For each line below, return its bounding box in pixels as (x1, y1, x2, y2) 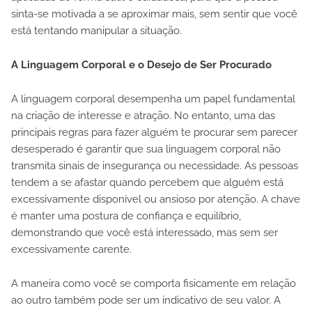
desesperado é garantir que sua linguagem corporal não (11, 142, 281, 155)
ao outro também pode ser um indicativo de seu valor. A (11, 293, 281, 306)
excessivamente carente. (11, 242, 132, 256)
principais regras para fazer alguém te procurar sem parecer (11, 125, 297, 139)
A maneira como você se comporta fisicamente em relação (11, 276, 296, 290)
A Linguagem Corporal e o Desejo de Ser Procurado (11, 58, 272, 71)
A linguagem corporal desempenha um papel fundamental (11, 92, 295, 105)
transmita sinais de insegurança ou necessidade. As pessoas (11, 159, 298, 172)
